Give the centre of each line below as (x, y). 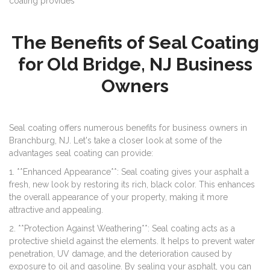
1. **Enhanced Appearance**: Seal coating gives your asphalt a (129, 172)
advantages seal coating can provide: (81, 153)
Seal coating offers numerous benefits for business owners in (128, 128)
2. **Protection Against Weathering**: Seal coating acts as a (122, 229)
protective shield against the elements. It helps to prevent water (132, 241)
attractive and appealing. (56, 210)
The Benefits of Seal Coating (135, 43)
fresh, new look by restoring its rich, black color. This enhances (132, 185)
